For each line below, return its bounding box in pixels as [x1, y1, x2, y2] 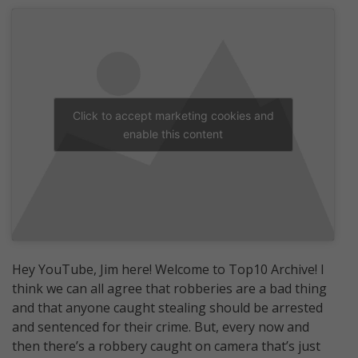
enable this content [123, 126, 223, 141]
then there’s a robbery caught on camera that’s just [12, 336, 320, 355]
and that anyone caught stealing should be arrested [12, 298, 323, 316]
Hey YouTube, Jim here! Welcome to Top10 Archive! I [12, 260, 324, 278]
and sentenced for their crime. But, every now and [12, 317, 309, 336]
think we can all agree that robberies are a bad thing [12, 279, 327, 297]
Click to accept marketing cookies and [72, 108, 274, 122]
